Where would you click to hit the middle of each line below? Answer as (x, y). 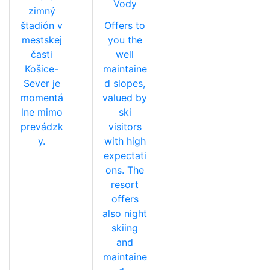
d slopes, (125, 83)
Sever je (42, 83)
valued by (125, 97)
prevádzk (42, 126)
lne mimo (42, 112)
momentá (42, 97)
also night (125, 213)
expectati (125, 155)
